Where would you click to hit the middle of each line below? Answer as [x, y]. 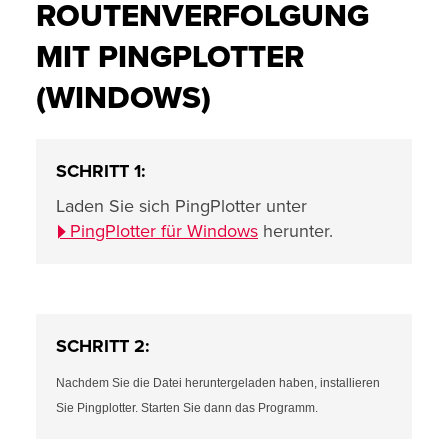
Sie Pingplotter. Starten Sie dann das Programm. [187, 408]
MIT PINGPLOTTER [170, 57]
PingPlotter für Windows [164, 231]
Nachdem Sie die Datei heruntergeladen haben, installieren [218, 383]
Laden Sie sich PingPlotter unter [181, 206]
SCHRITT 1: [101, 171]
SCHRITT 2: [103, 346]
